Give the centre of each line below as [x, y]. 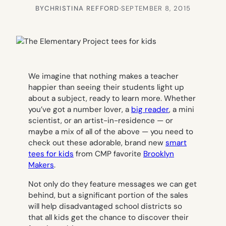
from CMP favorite [108, 154]
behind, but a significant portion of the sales [108, 195]
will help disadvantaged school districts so [105, 206]
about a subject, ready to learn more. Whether [112, 99]
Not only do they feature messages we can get [112, 184]
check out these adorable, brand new [97, 143]
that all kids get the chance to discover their [108, 217]
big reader [150, 110]
